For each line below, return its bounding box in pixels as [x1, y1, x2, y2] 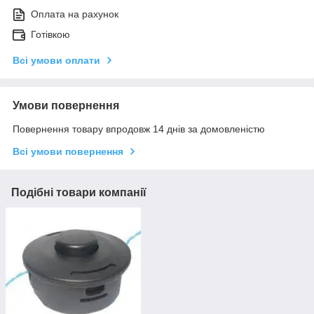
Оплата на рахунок [31, 8, 118, 20]
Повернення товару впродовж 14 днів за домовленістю [13, 123, 265, 135]
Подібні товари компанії [11, 186, 146, 199]
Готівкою [31, 29, 70, 41]
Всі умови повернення [13, 146, 123, 158]
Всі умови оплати [13, 55, 100, 67]
